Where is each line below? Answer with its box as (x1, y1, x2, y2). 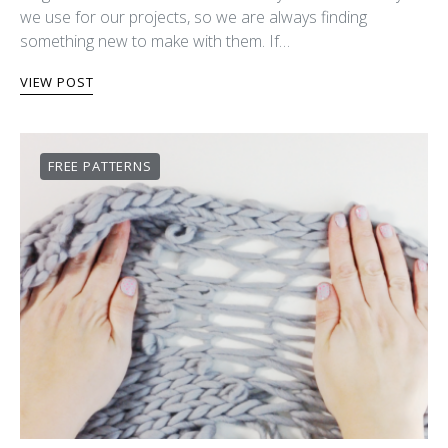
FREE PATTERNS (48, 156, 152, 175)
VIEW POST (20, 72, 94, 91)
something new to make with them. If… (20, 29, 290, 52)
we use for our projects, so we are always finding (20, 5, 367, 28)
